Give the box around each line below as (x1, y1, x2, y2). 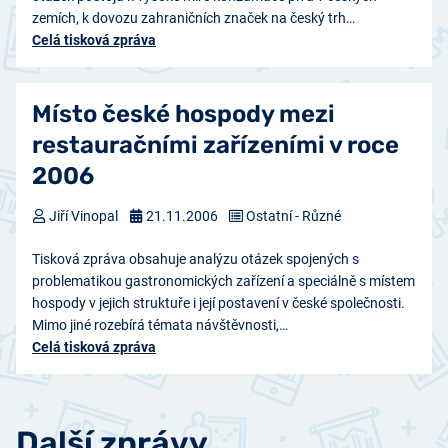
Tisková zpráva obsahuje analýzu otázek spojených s (32, 250, 359, 267)
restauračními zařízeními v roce (32, 130, 399, 159)
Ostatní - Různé (246, 207, 341, 224)
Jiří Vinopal (46, 207, 118, 224)
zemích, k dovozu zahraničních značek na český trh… (32, 9, 355, 26)
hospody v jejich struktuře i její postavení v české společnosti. (32, 294, 405, 311)
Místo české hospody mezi (32, 99, 335, 128)
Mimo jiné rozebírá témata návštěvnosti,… (32, 316, 288, 333)
